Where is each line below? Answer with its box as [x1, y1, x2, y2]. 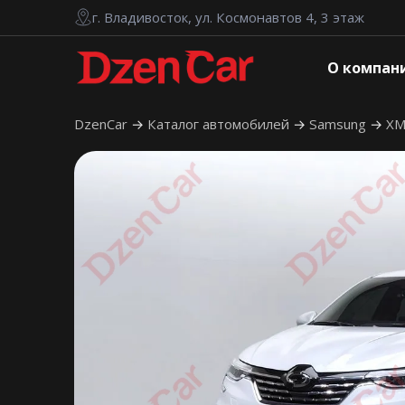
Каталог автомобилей [147, 115, 293, 134]
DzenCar [74, 115, 131, 134]
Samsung [309, 115, 370, 134]
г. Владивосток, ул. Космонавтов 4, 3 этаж [92, 8, 364, 26]
